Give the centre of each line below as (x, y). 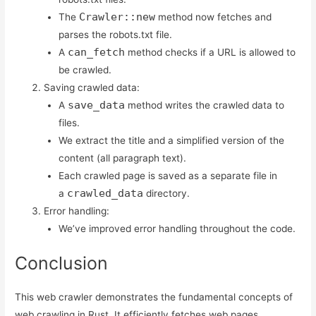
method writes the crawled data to (204, 105)
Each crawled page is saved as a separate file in (168, 175)
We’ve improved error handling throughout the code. (177, 228)
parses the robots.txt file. (115, 34)
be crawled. (85, 69)
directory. (166, 193)
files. (69, 122)
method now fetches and (213, 17)
